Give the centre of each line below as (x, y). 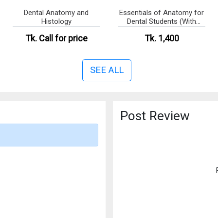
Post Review (155, 116)
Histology (56, 22)
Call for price (63, 38)
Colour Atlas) (162, 30)
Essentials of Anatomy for (162, 13)
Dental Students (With (162, 22)
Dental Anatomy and (56, 13)
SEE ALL (107, 70)
